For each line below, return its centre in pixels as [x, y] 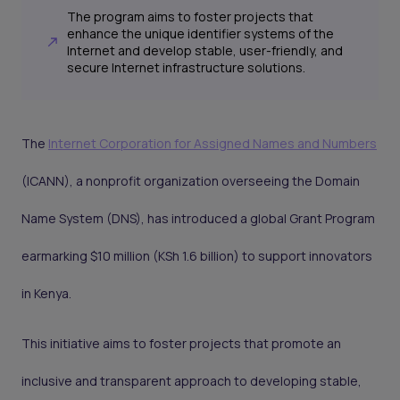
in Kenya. [46, 294]
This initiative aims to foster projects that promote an [181, 344]
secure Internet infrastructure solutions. [187, 68]
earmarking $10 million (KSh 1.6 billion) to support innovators [197, 256]
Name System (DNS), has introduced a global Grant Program [198, 219]
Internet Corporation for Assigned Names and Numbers [212, 144]
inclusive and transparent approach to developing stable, [192, 381]
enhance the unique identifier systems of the [201, 34]
